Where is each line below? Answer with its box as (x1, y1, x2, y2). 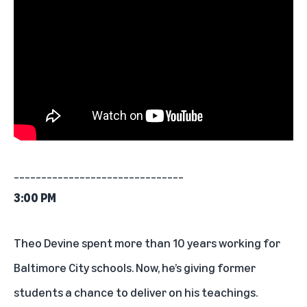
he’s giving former (162, 260, 256, 275)
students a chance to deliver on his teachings (14, 284, 256, 300)
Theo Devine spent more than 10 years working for (14, 235, 280, 251)
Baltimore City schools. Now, (14, 260, 162, 275)
